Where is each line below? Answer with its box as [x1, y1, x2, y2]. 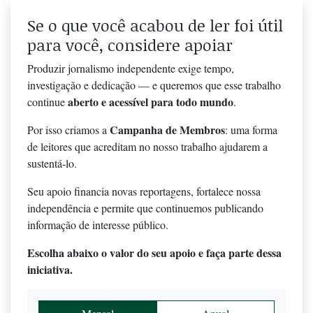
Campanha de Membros [110, 121, 225, 138]
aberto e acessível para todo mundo [68, 93, 233, 110]
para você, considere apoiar [27, 33, 233, 56]
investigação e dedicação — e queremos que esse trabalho [27, 77, 281, 92]
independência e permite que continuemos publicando [27, 200, 263, 215]
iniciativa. [27, 261, 73, 277]
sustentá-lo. [27, 155, 77, 170]
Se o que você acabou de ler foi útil [27, 13, 283, 36]
